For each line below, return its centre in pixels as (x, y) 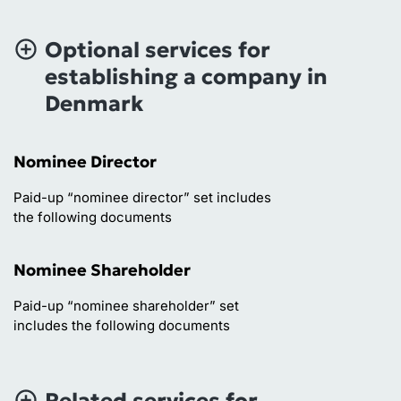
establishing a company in (186, 77)
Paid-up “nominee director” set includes (142, 197)
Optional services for (158, 50)
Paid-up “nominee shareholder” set (126, 305)
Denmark (94, 103)
